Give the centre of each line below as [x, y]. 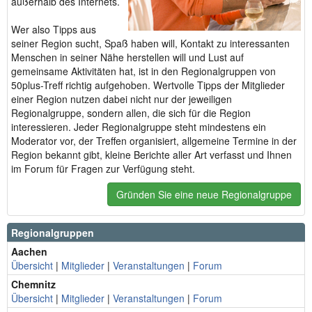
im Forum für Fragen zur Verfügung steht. [103, 169]
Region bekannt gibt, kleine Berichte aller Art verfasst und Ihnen [151, 155]
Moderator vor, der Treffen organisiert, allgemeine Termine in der [154, 141]
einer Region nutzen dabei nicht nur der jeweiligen [122, 99]
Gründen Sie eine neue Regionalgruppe [204, 194]
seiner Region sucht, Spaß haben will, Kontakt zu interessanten [150, 43]
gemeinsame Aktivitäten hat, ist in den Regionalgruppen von [143, 71]
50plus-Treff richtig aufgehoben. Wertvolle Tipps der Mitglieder [148, 85]
